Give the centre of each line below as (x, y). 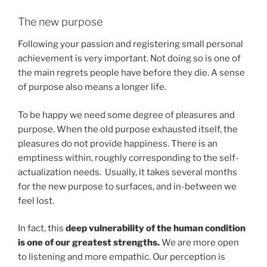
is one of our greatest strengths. (89, 243)
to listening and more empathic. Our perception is (122, 257)
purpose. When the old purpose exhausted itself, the (128, 129)
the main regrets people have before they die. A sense (131, 73)
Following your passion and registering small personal (131, 44)
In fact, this (42, 229)
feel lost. (36, 201)
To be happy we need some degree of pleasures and (126, 115)
